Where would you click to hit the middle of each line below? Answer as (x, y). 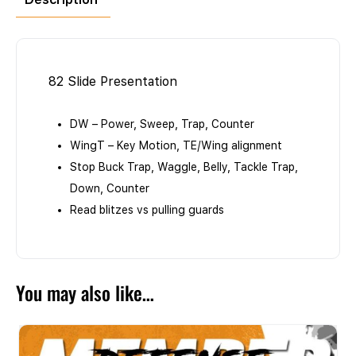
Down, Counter (110, 189)
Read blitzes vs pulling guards (147, 210)
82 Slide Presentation (113, 82)
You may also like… (85, 293)
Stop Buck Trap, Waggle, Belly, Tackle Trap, (184, 167)
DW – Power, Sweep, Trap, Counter (162, 124)
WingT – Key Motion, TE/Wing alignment (176, 146)
